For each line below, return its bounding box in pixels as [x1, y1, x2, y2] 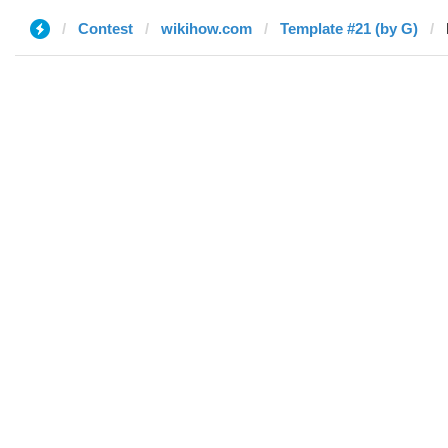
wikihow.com [161, 20, 252, 37]
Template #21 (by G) [280, 20, 418, 37]
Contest [78, 20, 133, 37]
